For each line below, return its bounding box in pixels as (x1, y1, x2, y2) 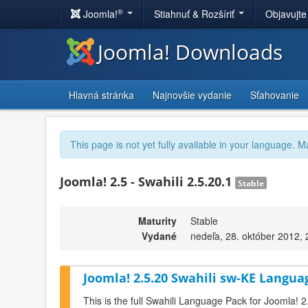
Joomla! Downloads (98, 38, 283, 66)
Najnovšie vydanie (153, 88, 232, 102)
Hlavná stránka (69, 88, 134, 102)
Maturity (138, 214, 177, 228)
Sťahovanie (250, 88, 299, 102)
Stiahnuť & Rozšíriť (154, 7, 237, 21)
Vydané (142, 229, 177, 243)
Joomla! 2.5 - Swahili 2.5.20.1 (60, 173, 235, 190)
